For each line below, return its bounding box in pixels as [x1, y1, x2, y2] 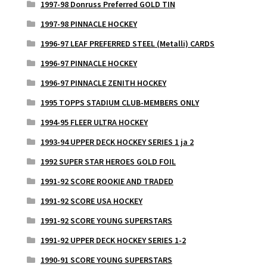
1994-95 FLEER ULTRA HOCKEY [40, 117, 148, 128]
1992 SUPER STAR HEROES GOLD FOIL [40, 156, 176, 167]
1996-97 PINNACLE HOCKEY [40, 58, 137, 69]
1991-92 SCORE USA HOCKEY [40, 195, 142, 207]
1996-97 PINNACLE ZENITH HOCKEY [40, 77, 166, 89]
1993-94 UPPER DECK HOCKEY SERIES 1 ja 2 [40, 136, 194, 148]
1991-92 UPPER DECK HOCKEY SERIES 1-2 [40, 235, 186, 246]
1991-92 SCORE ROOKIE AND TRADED [40, 176, 173, 187]
